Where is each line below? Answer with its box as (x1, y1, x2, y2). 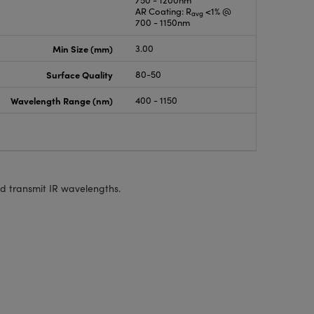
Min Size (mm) (53, 42, 114, 55)
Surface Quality (46, 68, 114, 81)
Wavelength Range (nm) (11, 94, 114, 107)
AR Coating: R (135, 5, 192, 18)
